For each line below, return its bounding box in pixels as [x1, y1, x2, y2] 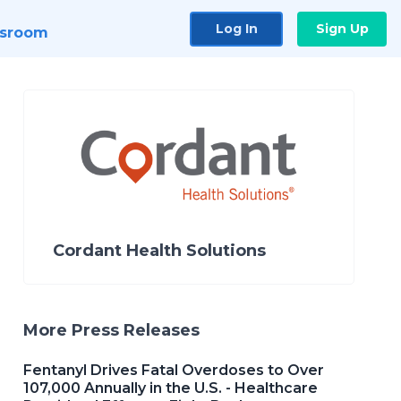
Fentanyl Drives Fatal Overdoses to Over [23, 362, 324, 379]
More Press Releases [23, 320, 200, 340]
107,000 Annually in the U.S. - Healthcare [23, 380, 318, 397]
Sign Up [315, 20, 369, 37]
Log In [215, 20, 258, 37]
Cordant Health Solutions [53, 241, 266, 260]
